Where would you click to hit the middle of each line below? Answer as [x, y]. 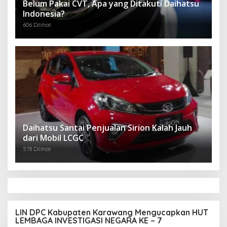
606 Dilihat [37, 25]
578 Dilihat [37, 149]
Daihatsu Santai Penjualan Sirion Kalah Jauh [107, 127]
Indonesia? [44, 13]
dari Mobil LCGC [53, 138]
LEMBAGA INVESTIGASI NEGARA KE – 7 [89, 220]
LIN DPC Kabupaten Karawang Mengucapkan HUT [112, 212]
